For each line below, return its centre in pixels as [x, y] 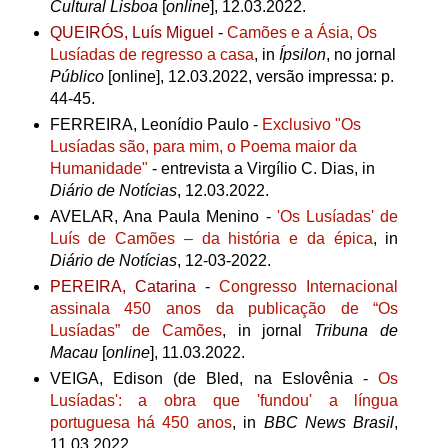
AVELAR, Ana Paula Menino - [163, 216]
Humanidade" [98, 168]
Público [76, 76]
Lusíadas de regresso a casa [151, 54]
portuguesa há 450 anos [140, 422]
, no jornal [360, 54]
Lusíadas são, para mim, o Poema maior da [203, 146]
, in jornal [268, 330]
